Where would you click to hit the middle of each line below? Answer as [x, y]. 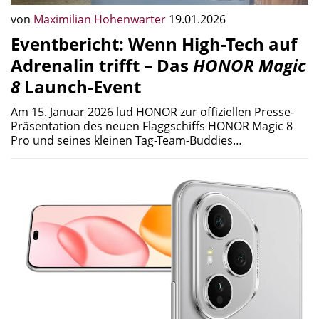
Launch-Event [80, 87]
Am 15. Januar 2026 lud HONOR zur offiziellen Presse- [152, 112]
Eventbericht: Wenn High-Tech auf [154, 44]
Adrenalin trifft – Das [102, 66]
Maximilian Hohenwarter [101, 20]
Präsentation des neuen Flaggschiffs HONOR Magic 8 [152, 126]
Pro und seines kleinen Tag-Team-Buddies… [126, 141]
